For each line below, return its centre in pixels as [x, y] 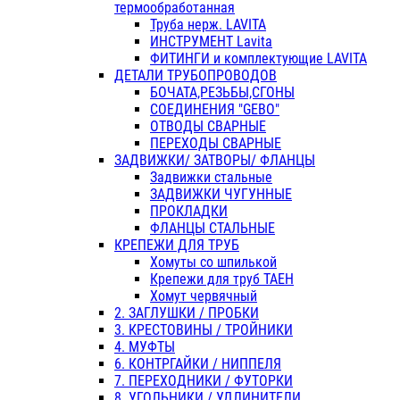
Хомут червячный [204, 296]
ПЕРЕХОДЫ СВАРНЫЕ [216, 144]
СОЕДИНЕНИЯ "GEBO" [215, 110]
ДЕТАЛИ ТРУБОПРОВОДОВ [196, 76]
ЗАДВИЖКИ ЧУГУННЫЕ [221, 195]
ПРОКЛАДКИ [189, 212]
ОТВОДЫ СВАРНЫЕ [208, 127]
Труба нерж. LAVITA [208, 25]
